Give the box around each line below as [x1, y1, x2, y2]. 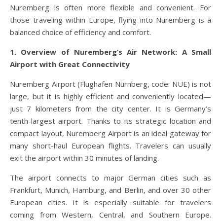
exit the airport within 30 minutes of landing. [10, 152, 159, 163]
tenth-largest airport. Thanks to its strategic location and [10, 115, 211, 126]
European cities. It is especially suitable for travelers [10, 197, 211, 207]
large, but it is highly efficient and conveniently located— [10, 91, 211, 101]
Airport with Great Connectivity [10, 59, 130, 69]
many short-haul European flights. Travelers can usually [10, 140, 211, 150]
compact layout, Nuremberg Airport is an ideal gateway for [10, 128, 211, 138]
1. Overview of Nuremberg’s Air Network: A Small [10, 46, 211, 57]
